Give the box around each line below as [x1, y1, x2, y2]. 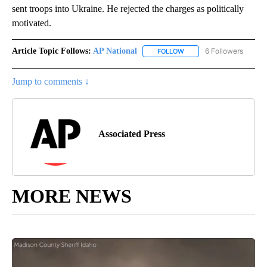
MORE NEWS [12, 185, 132, 207]
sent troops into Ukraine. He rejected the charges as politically [12, 3, 244, 14]
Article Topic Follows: [12, 46, 91, 55]
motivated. [12, 17, 51, 28]
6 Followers [205, 46, 243, 55]
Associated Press [98, 128, 165, 139]
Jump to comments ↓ [12, 76, 89, 86]
